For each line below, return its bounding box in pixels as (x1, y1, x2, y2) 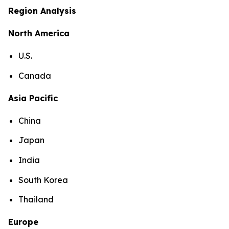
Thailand (18, 194, 54, 205)
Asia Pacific (8, 93, 58, 103)
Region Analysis (8, 5, 76, 16)
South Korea (18, 174, 68, 185)
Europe (8, 217, 38, 227)
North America (8, 28, 70, 38)
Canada (18, 70, 51, 81)
